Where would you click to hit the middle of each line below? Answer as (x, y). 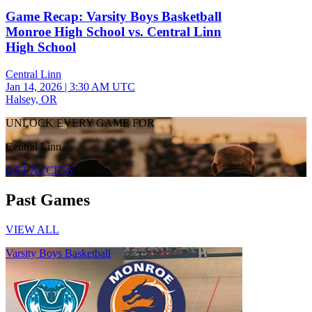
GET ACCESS (39, 170)
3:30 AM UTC (102, 87)
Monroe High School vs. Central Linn (114, 32)
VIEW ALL (32, 229)
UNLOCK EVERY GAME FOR (80, 123)
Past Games (48, 200)
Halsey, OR (31, 99)
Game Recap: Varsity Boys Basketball (114, 17)
